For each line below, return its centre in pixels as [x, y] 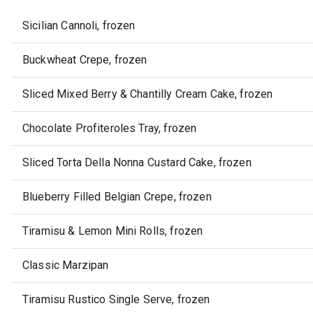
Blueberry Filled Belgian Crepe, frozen [117, 197]
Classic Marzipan [66, 265]
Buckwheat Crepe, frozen [85, 60]
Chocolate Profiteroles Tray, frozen [110, 129]
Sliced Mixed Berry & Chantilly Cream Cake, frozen [148, 94]
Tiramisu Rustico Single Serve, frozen [116, 300]
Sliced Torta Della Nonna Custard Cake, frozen [137, 163]
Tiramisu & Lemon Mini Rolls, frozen [113, 231]
